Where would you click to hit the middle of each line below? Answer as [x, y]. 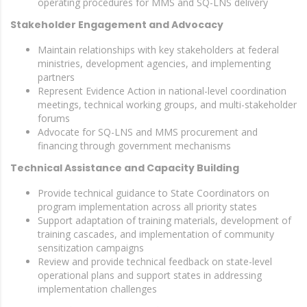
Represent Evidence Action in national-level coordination [162, 91]
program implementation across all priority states [147, 207]
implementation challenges [97, 289]
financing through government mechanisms [134, 146]
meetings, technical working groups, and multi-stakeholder [167, 105]
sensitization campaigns [91, 248]
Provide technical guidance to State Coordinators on [153, 193]
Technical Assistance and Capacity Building [125, 168]
